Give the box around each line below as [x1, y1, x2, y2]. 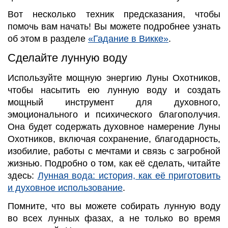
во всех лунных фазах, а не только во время [8, 213, 220, 223]
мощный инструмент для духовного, [8, 97, 220, 108]
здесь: [8, 170, 38, 181]
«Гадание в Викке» [88, 34, 168, 44]
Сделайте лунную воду [8, 51, 127, 64]
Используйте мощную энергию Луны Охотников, [8, 73, 220, 83]
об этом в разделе [8, 34, 88, 44]
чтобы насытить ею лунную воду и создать [8, 85, 220, 96]
